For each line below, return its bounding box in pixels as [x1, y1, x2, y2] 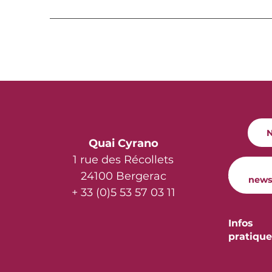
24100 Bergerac [80, 169, 166, 183]
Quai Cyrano [88, 137, 158, 151]
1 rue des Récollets [73, 153, 174, 167]
